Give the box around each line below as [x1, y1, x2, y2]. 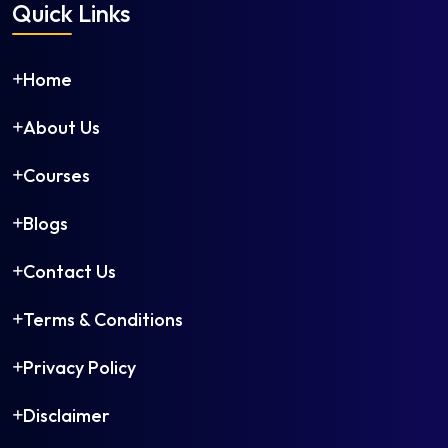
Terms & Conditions [23, 307, 183, 331]
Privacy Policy [23, 355, 136, 379]
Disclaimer [23, 403, 110, 427]
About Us [23, 115, 100, 139]
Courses [23, 163, 90, 187]
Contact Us [23, 259, 116, 283]
